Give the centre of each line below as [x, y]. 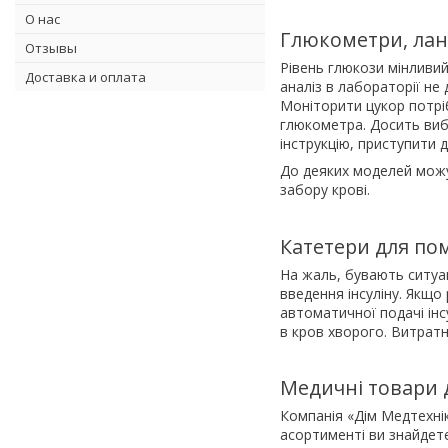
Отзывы [51, 47]
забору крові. [325, 189]
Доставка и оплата [85, 76]
